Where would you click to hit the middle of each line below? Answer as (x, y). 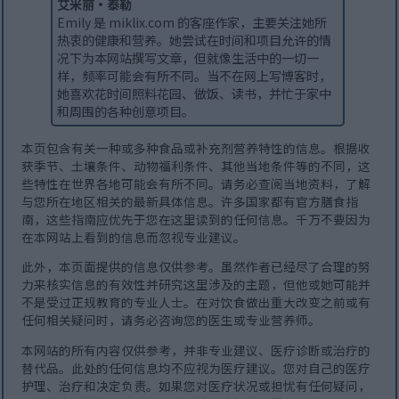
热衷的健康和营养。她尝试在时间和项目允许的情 (194, 41)
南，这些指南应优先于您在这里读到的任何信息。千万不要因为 (196, 219)
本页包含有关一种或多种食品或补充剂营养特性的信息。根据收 (196, 147)
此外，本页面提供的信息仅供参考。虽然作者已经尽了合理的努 (196, 267)
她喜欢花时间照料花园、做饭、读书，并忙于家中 (194, 94)
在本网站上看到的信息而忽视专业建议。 (134, 236)
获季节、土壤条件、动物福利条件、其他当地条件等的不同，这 (196, 165)
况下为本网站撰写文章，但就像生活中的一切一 (188, 58)
